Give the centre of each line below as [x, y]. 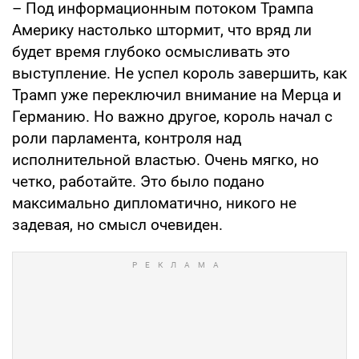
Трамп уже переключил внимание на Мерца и [177, 95]
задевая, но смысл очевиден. [117, 225]
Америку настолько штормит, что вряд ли [162, 30]
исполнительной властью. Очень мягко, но [165, 160]
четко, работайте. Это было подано [138, 182]
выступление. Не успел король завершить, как [179, 74]
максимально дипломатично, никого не [154, 204]
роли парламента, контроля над [127, 139]
